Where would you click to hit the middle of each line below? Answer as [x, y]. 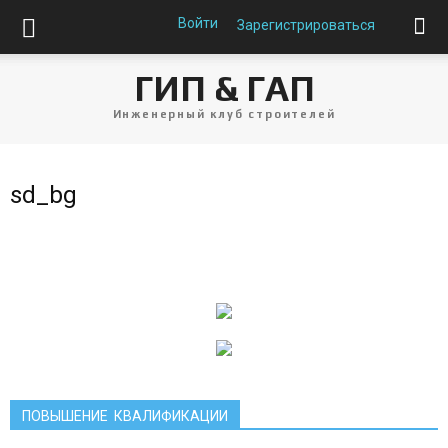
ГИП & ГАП [224, 88]
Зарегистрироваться [306, 25]
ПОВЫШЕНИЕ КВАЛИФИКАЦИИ [125, 416]
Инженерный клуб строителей [224, 114]
